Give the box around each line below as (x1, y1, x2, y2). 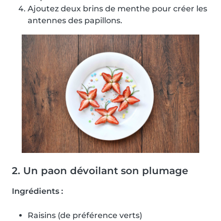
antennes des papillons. (28, 16, 122, 26)
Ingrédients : (12, 186, 63, 196)
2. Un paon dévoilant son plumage (12, 165, 188, 177)
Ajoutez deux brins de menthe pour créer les (28, 4, 207, 14)
